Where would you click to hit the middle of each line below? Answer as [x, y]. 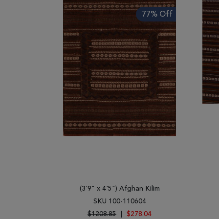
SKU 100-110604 [120, 201]
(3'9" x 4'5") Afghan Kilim [120, 189]
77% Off [157, 15]
